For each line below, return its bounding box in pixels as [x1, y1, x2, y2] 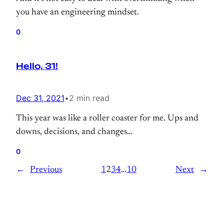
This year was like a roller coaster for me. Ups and [16, 114, 198, 123]
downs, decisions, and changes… [16, 127, 132, 136]
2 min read [69, 93, 109, 103]
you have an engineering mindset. [16, 8, 139, 17]
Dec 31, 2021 [16, 93, 64, 103]
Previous [30, 165, 62, 174]
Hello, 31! [16, 61, 58, 71]
